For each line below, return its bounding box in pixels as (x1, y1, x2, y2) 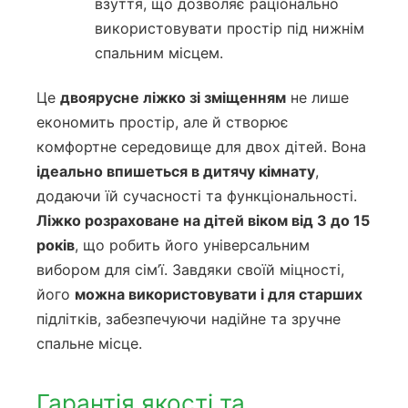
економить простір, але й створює (36, 113, 289, 132)
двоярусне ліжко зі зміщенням (60, 88, 286, 107)
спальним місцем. (94, 44, 223, 63)
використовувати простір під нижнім (94, 19, 364, 38)
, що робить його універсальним (75, 236, 310, 255)
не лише (286, 88, 349, 107)
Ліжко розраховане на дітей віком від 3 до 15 (36, 211, 370, 230)
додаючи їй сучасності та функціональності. (36, 187, 357, 206)
